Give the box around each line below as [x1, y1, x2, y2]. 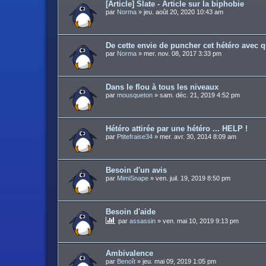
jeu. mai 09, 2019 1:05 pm [142, 258, 216, 265]
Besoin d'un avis [106, 166, 167, 175]
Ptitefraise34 [117, 133, 153, 140]
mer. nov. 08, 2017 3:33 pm [144, 50, 221, 57]
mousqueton [117, 91, 153, 99]
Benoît [117, 258, 135, 265]
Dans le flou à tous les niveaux [106, 83, 218, 91]
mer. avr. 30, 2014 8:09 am [160, 133, 236, 140]
